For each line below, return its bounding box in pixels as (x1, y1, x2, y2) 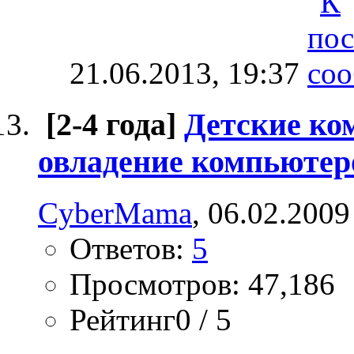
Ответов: (70, 231, 192, 265)
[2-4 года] (46, 107, 176, 143)
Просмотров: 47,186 (70, 266, 335, 301)
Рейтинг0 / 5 (70, 302, 232, 337)
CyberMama (38, 195, 192, 230)
